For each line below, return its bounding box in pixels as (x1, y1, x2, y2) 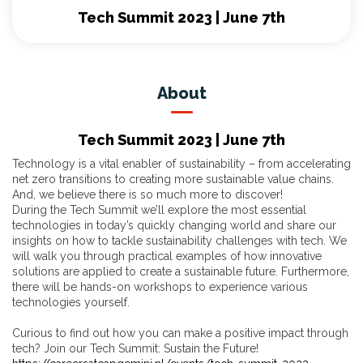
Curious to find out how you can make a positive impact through (12, 327, 348, 340)
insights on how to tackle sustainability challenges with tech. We (12, 234, 347, 248)
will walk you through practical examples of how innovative (12, 250, 322, 263)
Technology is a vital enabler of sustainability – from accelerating (12, 157, 351, 171)
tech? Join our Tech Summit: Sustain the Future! (12, 342, 258, 356)
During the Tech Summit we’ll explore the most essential (12, 203, 306, 217)
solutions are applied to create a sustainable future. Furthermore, (12, 265, 349, 279)
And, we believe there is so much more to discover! (12, 188, 283, 202)
